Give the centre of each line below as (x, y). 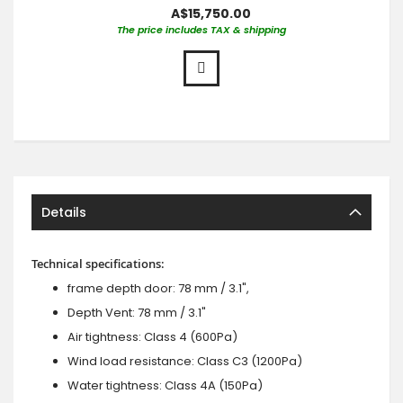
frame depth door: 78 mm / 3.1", (158, 288)
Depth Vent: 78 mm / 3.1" (137, 312)
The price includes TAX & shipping (201, 29)
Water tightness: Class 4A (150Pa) (165, 385)
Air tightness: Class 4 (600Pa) (152, 336)
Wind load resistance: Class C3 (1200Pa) (185, 361)
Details (64, 212)
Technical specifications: (98, 263)
